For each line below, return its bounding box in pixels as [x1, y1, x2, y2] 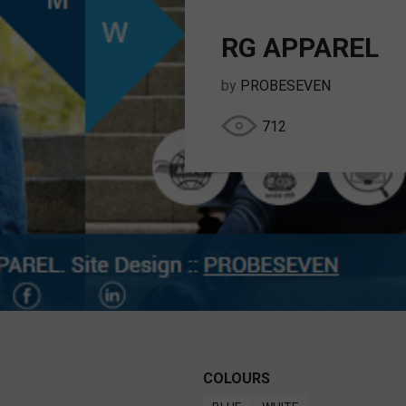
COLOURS [203, 370, 270, 388]
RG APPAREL [221, 32, 379, 64]
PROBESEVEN [240, 77, 331, 95]
